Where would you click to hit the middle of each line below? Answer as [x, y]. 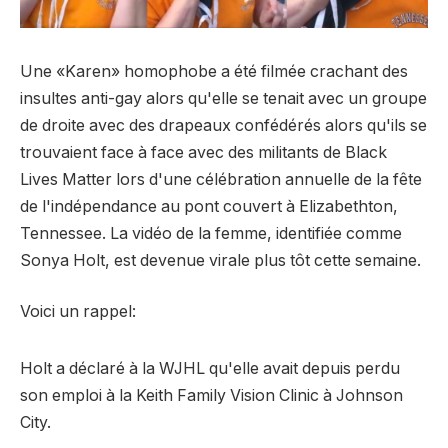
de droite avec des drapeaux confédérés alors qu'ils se [223, 125]
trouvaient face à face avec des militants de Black [203, 152]
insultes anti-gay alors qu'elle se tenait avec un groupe [223, 98]
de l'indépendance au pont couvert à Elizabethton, [209, 206]
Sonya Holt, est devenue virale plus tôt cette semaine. [220, 260]
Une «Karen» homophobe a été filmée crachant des [214, 71]
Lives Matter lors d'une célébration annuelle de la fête [221, 179]
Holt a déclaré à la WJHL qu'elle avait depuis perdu [210, 369]
